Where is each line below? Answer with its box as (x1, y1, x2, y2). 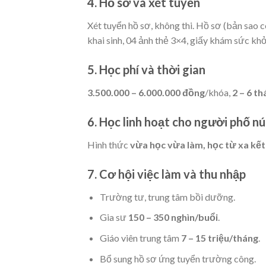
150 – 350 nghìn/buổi (128, 211, 218, 223)
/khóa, (205, 87, 232, 99)
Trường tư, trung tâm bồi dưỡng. (99, 191, 235, 202)
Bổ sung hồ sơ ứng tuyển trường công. (99, 252, 256, 264)
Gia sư (99, 211, 128, 223)
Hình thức (87, 138, 130, 150)
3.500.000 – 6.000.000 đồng (87, 87, 205, 99)
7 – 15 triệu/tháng (180, 232, 258, 243)
